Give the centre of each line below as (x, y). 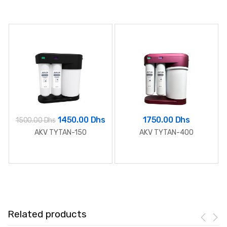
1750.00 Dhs (166, 120)
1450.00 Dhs (82, 120)
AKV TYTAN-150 (61, 133)
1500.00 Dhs (36, 120)
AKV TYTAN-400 (166, 133)
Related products (47, 214)
